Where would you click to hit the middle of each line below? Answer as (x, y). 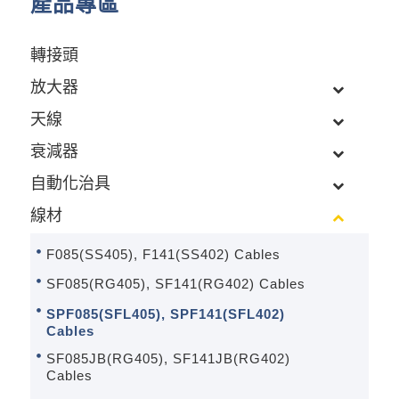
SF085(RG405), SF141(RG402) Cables (175, 283)
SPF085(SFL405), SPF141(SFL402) (165, 313)
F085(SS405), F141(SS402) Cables (163, 254)
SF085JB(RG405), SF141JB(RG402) (168, 358)
